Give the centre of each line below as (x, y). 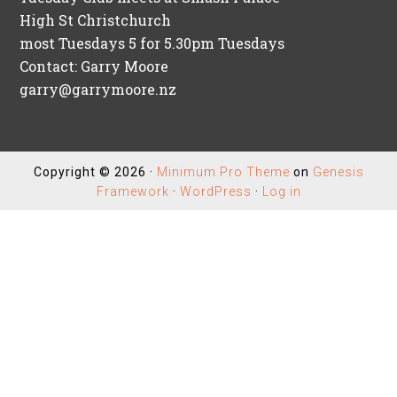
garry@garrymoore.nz (98, 89)
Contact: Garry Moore (94, 66)
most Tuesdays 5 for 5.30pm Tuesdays (152, 43)
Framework (132, 191)
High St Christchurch (96, 20)
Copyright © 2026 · (95, 172)
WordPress (215, 191)
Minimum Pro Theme (223, 172)
